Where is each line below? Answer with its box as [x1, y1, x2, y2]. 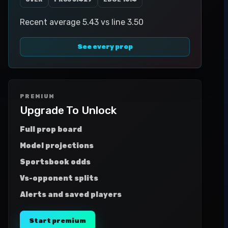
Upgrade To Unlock [20, 104, 117, 117]
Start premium [29, 217, 86, 224]
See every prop [77, 43, 133, 50]
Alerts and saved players [20, 190, 122, 199]
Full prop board [20, 125, 82, 134]
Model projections [20, 141, 94, 150]
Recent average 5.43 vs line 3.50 [20, 17, 144, 27]
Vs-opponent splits [20, 174, 98, 183]
